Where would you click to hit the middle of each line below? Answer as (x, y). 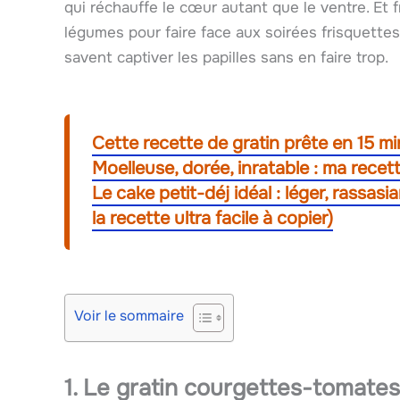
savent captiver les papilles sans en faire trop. (226, 57)
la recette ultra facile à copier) (212, 218)
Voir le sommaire (129, 316)
